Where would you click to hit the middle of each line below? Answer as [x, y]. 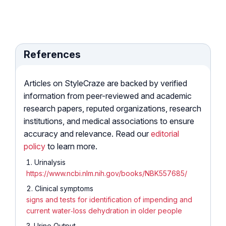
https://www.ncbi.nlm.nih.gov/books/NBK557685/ [107, 173]
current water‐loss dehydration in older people [104, 210]
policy [35, 146]
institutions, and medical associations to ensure [109, 121]
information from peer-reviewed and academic [108, 96]
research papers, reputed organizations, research [112, 108]
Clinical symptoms [64, 188]
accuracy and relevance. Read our [87, 133]
